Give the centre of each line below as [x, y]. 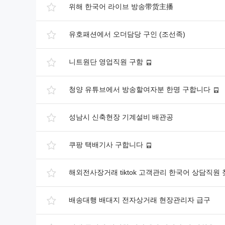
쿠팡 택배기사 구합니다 [106, 145]
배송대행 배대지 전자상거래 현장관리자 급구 [140, 200]
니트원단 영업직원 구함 [106, 62]
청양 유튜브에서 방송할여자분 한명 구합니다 [140, 89]
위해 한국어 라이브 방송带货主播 [121, 7]
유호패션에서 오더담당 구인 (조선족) [127, 34]
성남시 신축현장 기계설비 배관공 [121, 117]
